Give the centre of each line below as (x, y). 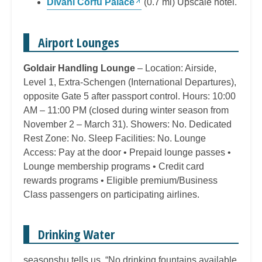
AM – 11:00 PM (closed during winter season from (126, 110)
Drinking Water (76, 234)
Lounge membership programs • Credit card (114, 166)
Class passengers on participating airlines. (111, 194)
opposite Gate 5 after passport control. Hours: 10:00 (130, 96)
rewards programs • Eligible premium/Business (120, 180)
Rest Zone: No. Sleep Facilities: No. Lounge (115, 138)
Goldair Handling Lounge (79, 68)
